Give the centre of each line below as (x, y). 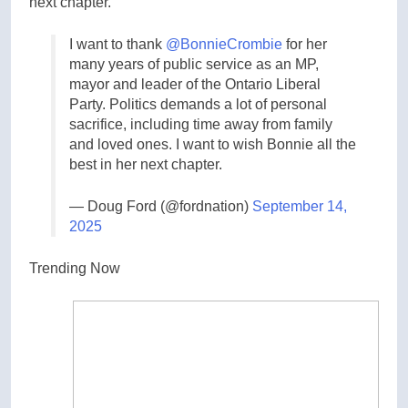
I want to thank (117, 44)
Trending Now (75, 268)
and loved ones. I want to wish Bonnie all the (213, 144)
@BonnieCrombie (224, 44)
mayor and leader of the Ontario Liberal (195, 84)
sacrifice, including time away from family (201, 124)
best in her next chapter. (146, 164)
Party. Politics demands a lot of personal (198, 104)
